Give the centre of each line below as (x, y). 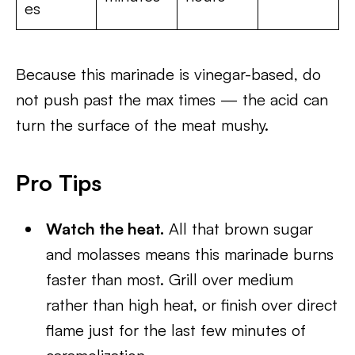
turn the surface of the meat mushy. (142, 125)
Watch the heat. (105, 229)
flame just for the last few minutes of (176, 330)
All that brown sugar (239, 229)
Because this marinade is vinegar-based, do (168, 74)
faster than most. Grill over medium (170, 279)
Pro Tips (59, 183)
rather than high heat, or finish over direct (192, 305)
